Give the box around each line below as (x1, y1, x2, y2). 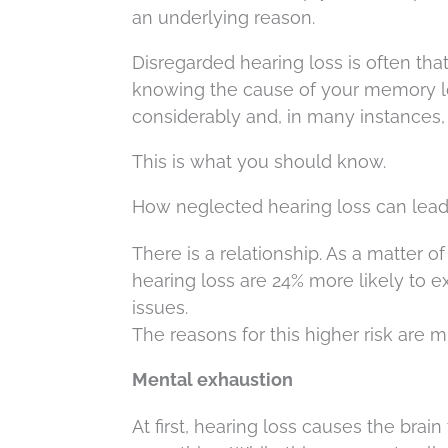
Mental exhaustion (132, 369, 293, 390)
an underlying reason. (132, 7, 315, 28)
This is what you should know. (132, 151, 386, 172)
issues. (132, 297, 188, 318)
